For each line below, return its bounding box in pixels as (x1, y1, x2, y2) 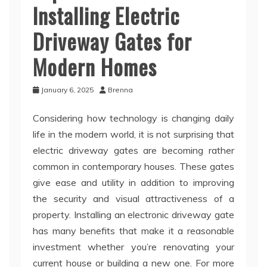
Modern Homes (33, 51, 157, 83)
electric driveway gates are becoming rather (33, 144, 234, 157)
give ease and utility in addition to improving (33, 176, 234, 189)
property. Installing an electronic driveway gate (33, 209, 234, 221)
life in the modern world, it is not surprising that (33, 128, 234, 141)
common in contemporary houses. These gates (33, 160, 234, 173)
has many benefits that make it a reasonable (33, 225, 234, 237)
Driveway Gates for (33, 25, 192, 57)
